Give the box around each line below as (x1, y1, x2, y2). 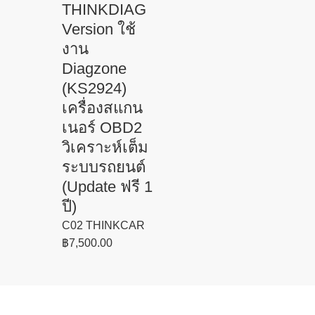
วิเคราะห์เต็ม (62, 138, 148, 156)
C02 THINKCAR (62, 219, 145, 231)
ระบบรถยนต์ (62, 157, 146, 176)
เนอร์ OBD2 (62, 118, 142, 136)
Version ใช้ (62, 20, 136, 38)
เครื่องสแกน (62, 98, 143, 117)
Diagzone (62, 59, 127, 77)
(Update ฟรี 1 (62, 177, 153, 195)
